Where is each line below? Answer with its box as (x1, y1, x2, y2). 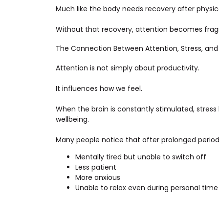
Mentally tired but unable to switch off (75, 152, 206, 162)
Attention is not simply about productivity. (56, 63, 199, 73)
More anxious (75, 172, 120, 182)
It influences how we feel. (56, 83, 142, 93)
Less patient (75, 162, 116, 172)
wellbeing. (56, 114, 89, 124)
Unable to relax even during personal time (75, 182, 218, 193)
